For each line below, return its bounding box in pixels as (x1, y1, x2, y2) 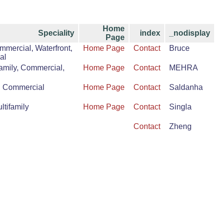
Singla (169, 103, 192, 111)
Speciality (38, 29, 74, 38)
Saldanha (169, 83, 203, 92)
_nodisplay (169, 29, 210, 38)
